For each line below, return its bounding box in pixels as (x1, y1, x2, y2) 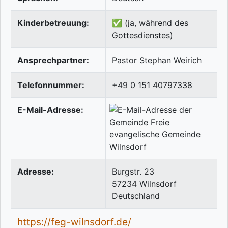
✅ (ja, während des (112, 18, 188, 28)
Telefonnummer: (17, 80, 84, 91)
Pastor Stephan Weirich (112, 55, 202, 66)
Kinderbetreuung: (17, 18, 89, 28)
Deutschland (112, 191, 160, 202)
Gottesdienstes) (112, 30, 173, 41)
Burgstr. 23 (112, 166, 154, 177)
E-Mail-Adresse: (17, 105, 83, 116)
